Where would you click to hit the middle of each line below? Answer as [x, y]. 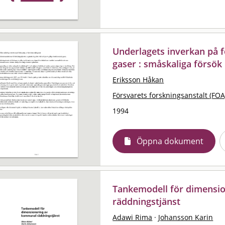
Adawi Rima [133, 217]
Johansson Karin [186, 217]
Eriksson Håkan [138, 79]
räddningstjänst [147, 201]
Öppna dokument [170, 141]
